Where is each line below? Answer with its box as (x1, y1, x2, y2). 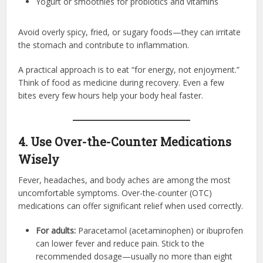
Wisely (18, 151, 60, 167)
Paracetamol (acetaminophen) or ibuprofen (76, 224, 244, 236)
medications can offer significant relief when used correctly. (18, 200, 244, 211)
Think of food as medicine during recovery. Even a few (18, 76, 225, 88)
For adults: (36, 224, 76, 236)
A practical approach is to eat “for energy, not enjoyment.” (18, 63, 240, 75)
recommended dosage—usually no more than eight (36, 250, 233, 262)
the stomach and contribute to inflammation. (18, 39, 190, 50)
